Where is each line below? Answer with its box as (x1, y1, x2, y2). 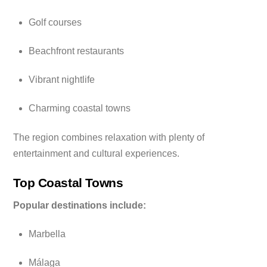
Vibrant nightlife (29, 74, 95, 85)
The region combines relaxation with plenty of (13, 132, 205, 142)
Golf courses (29, 17, 82, 28)
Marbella (29, 228, 66, 239)
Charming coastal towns (29, 103, 131, 113)
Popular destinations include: (13, 200, 147, 211)
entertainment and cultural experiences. (13, 148, 180, 159)
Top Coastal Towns (13, 175, 123, 190)
